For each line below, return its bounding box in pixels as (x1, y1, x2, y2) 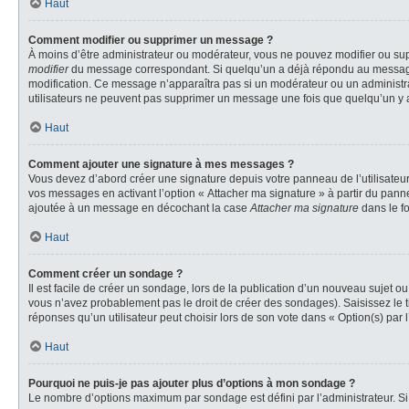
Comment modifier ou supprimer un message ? (28, 34, 273, 47)
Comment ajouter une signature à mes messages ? (28, 158, 294, 171)
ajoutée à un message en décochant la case (28, 202, 250, 215)
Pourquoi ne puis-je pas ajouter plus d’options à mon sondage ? (28, 377, 355, 390)
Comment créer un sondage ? (28, 267, 183, 280)
